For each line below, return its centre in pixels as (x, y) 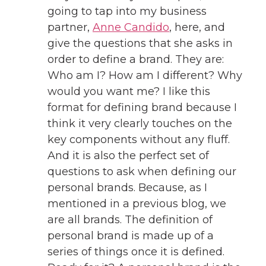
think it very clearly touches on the (140, 123)
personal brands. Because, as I (127, 187)
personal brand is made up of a (131, 235)
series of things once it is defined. (136, 251)
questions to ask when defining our (142, 171)
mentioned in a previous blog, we (137, 203)
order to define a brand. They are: (136, 59)
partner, (70, 27)
